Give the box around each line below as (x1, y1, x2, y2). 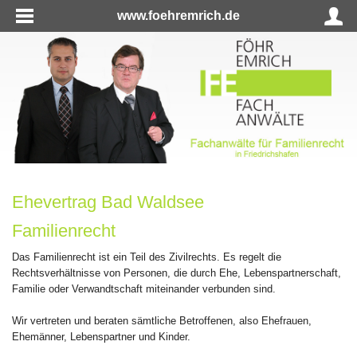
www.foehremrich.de (117, 9, 240, 22)
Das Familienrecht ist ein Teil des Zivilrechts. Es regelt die (12, 250, 281, 263)
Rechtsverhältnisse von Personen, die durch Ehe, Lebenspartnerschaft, (12, 266, 341, 279)
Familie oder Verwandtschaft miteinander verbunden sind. (12, 282, 276, 295)
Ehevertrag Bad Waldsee (12, 191, 204, 212)
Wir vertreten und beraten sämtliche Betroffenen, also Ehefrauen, (12, 314, 312, 327)
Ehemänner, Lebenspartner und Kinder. (12, 330, 190, 343)
